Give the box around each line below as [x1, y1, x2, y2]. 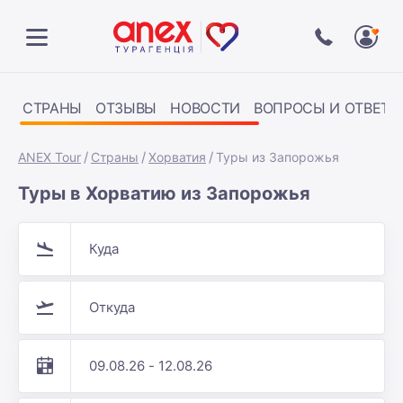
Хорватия [148, 149, 206, 165]
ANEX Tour [18, 149, 81, 165]
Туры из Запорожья [216, 149, 339, 165]
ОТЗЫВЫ [95, 99, 157, 117]
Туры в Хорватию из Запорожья [18, 183, 310, 204]
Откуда [89, 299, 135, 316]
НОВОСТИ [170, 99, 240, 117]
